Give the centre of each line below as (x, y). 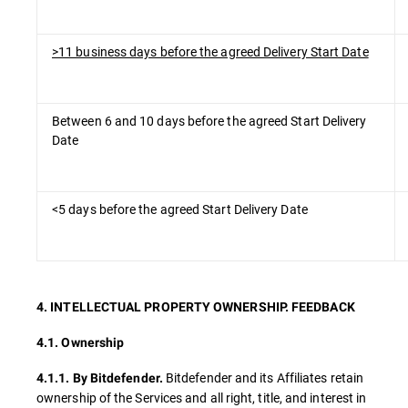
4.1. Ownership (81, 342)
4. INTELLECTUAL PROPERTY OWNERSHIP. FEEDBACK (196, 307)
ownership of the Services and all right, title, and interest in (202, 398)
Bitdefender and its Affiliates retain (263, 377)
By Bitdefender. (117, 378)
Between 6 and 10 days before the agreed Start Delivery (209, 121)
